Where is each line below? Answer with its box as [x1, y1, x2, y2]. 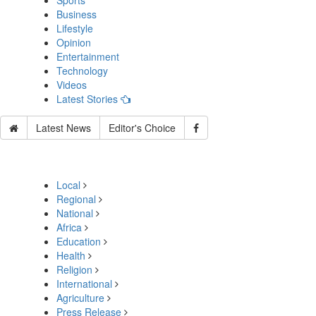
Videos [56, 78, 87, 92]
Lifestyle [56, 21, 93, 35]
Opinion [56, 35, 91, 49]
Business [56, 7, 97, 21]
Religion [56, 262, 92, 276]
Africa [56, 220, 82, 234]
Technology [56, 63, 108, 78]
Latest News [36, 121, 91, 135]
